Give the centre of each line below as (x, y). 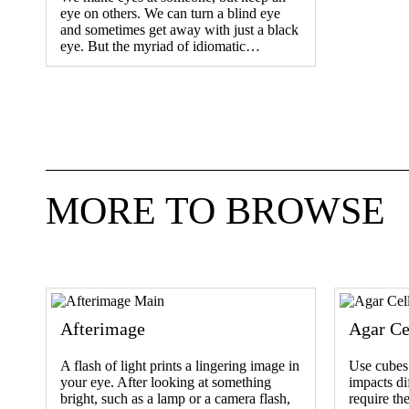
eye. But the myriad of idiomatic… (160, 46)
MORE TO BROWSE (215, 210)
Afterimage (103, 328)
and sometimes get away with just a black (179, 29)
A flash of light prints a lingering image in (180, 365)
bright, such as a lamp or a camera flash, (175, 398)
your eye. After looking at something (166, 382)
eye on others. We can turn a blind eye (170, 13)
